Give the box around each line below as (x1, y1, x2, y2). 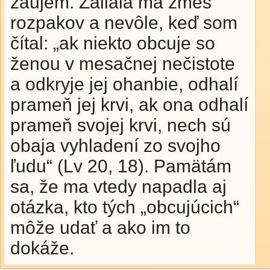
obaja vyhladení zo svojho (10, 136, 221, 155)
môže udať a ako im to (10, 218, 190, 237)
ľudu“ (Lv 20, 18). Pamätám (10, 156, 231, 176)
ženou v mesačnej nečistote (10, 54, 235, 74)
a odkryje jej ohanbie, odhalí (10, 74, 238, 94)
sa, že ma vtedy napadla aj (10, 177, 227, 196)
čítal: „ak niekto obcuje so (10, 33, 215, 53)
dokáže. (10, 238, 74, 258)
